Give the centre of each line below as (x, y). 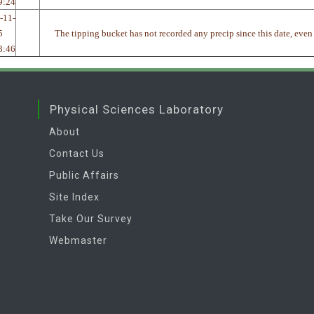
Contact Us (77, 153)
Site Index (74, 197)
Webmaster (78, 240)
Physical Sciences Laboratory (137, 109)
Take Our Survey (91, 218)
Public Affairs (84, 175)
